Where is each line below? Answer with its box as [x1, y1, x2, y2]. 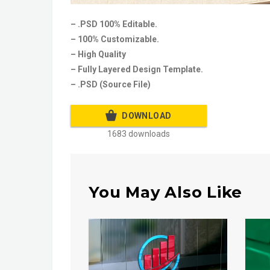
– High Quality [71, 49, 126, 59]
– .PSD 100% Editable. [71, 19, 157, 29]
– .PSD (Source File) [71, 79, 151, 89]
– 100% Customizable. [71, 34, 159, 44]
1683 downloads [107, 128, 170, 139]
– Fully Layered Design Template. [71, 64, 203, 74]
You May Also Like [89, 182, 243, 202]
